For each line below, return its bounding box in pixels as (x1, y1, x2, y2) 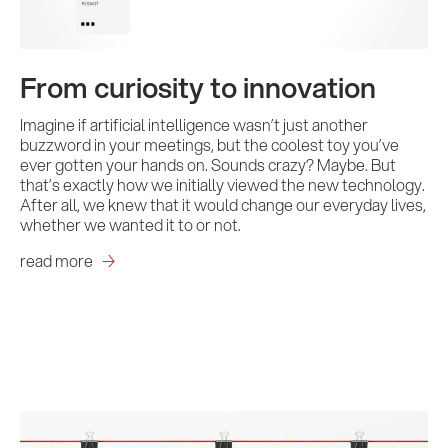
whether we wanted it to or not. (20, 213, 241, 236)
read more (20, 249, 93, 272)
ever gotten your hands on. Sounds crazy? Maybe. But (20, 153, 396, 176)
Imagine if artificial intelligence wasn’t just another (20, 113, 368, 136)
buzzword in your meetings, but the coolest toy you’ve (20, 133, 399, 156)
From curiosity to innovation (20, 67, 376, 107)
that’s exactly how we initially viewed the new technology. (20, 173, 425, 196)
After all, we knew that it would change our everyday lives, (20, 193, 426, 216)
